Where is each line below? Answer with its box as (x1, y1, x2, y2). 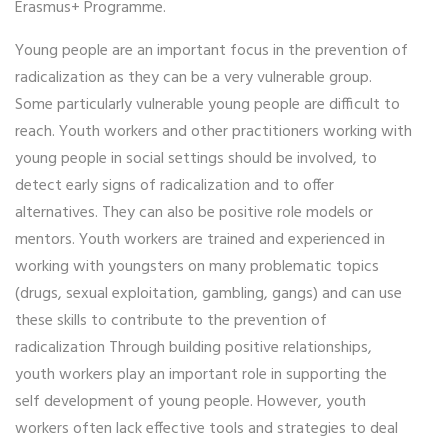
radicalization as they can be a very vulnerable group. (15, 64, 372, 91)
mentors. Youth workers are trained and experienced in (15, 226, 385, 253)
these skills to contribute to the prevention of (15, 307, 327, 334)
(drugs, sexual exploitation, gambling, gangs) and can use (15, 280, 402, 307)
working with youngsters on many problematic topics (15, 253, 379, 280)
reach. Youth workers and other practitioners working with (15, 118, 412, 145)
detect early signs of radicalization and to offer (15, 172, 334, 199)
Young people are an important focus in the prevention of (15, 37, 408, 64)
